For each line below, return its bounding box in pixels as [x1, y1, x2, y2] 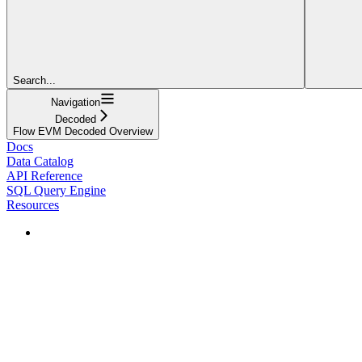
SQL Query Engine [6, 183, 106, 197]
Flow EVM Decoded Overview [13, 124, 153, 137]
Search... [13, 74, 56, 86]
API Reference [6, 168, 82, 183]
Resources [6, 197, 59, 212]
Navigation [51, 95, 100, 108]
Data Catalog [6, 154, 74, 168]
